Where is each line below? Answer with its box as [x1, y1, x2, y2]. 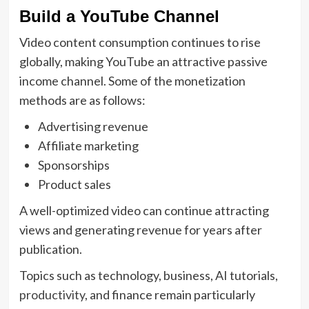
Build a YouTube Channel [19, 6, 219, 26]
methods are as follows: [19, 92, 146, 108]
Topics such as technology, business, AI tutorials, [19, 267, 278, 283]
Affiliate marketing [37, 137, 139, 153]
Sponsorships [37, 157, 110, 172]
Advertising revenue [37, 118, 148, 134]
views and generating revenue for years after [19, 221, 262, 237]
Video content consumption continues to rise [19, 34, 261, 50]
